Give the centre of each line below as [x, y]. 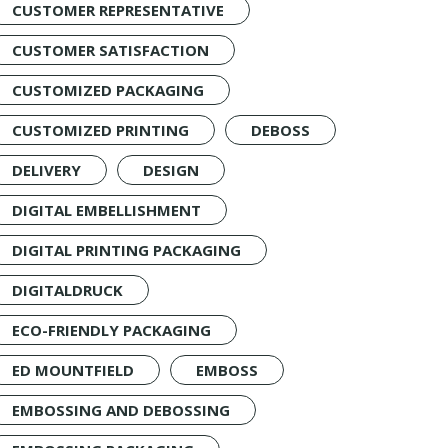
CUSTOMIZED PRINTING [100, 130]
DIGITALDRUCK [67, 290]
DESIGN [171, 170]
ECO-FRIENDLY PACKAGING [111, 330]
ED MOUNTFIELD [73, 370]
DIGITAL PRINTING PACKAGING [126, 250]
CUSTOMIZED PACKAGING [108, 90]
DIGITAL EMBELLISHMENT [106, 210]
